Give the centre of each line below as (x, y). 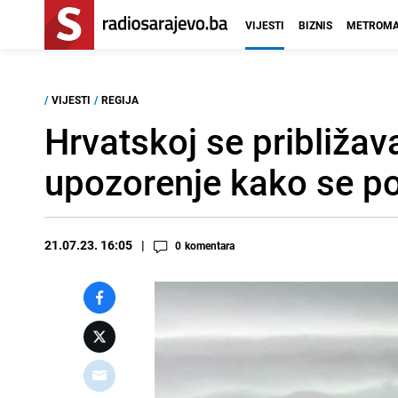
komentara (210, 245)
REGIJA (120, 99)
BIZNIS (315, 25)
